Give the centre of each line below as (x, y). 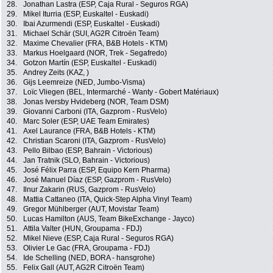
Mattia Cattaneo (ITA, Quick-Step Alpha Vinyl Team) (108, 200)
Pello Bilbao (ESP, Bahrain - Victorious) (88, 151)
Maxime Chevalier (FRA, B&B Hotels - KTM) (95, 44)
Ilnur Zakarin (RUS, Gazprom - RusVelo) (89, 190)
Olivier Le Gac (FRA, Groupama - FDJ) (87, 248)
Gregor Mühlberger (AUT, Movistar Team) (91, 209)
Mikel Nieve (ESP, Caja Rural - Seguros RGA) (98, 239)
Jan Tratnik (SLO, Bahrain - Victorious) (87, 161)
